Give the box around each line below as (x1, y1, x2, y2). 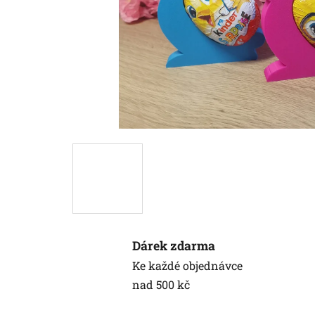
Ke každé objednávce (132, 257, 243, 273)
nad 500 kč (132, 276, 190, 292)
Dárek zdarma (132, 237, 215, 254)
